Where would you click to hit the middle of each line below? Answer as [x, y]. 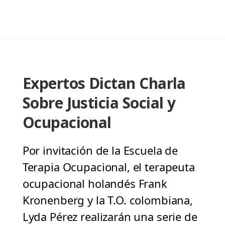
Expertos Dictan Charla [104, 83]
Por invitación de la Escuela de [100, 150]
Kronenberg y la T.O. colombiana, [107, 200]
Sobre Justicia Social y [99, 103]
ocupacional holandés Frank [95, 184]
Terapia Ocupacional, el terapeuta [108, 167]
